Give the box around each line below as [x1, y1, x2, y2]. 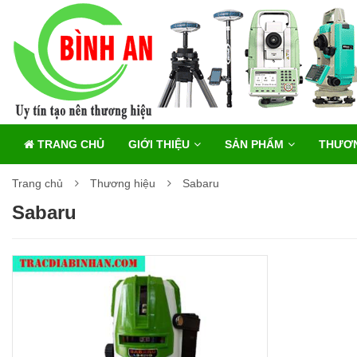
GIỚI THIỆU [128, 138, 190, 151]
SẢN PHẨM [225, 138, 284, 151]
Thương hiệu [90, 177, 155, 190]
